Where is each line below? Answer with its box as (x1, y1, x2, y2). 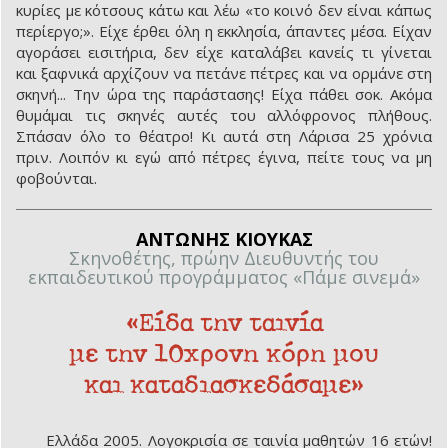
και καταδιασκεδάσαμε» (84, 368, 364, 400)
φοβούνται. (16, 168, 97, 189)
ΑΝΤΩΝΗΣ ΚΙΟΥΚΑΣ (135, 227, 313, 252)
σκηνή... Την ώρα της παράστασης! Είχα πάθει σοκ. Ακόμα (16, 84, 432, 105)
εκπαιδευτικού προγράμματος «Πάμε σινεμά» (28, 265, 420, 290)
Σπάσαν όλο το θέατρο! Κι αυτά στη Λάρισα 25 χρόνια (16, 126, 432, 147)
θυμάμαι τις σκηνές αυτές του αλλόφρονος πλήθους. (16, 105, 432, 126)
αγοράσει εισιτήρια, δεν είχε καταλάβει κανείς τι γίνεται (16, 42, 432, 63)
